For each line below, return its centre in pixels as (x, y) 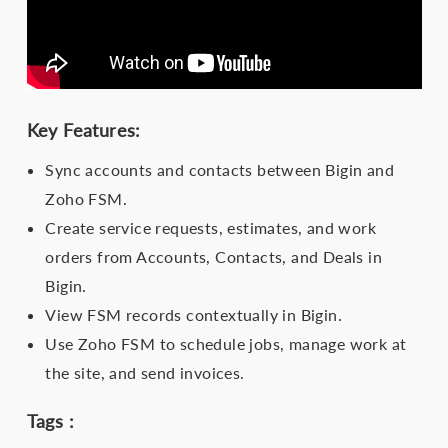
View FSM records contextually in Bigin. (193, 314)
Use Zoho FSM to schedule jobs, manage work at (226, 343)
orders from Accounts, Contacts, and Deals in (213, 256)
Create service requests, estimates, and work (210, 227)
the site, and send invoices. (145, 372)
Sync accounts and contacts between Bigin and (219, 169)
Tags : (50, 420)
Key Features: (83, 129)
